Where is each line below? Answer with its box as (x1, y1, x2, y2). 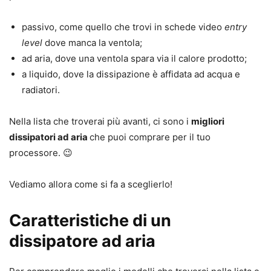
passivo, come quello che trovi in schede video (22, 21, 224, 33)
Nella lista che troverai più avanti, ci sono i (9, 116, 191, 128)
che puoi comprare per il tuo (90, 131, 211, 143)
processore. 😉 (9, 147, 73, 159)
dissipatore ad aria (9, 231, 155, 252)
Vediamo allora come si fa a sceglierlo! (9, 178, 172, 191)
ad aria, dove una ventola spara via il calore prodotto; (22, 53, 247, 65)
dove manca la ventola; (42, 37, 142, 49)
